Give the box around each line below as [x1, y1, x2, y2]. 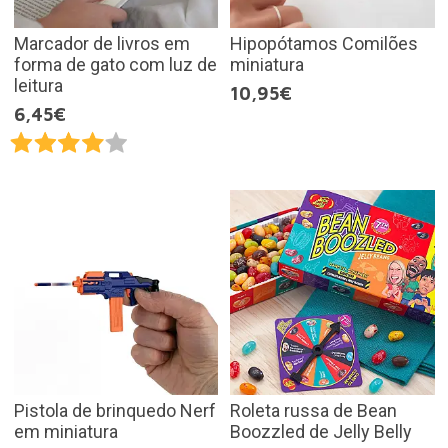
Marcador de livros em [13, 33, 190, 55]
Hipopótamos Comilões [230, 33, 418, 55]
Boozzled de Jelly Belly [230, 420, 412, 442]
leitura [13, 75, 63, 97]
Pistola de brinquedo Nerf [13, 399, 216, 421]
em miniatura [13, 420, 118, 442]
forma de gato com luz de [13, 54, 217, 76]
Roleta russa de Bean [230, 399, 397, 421]
